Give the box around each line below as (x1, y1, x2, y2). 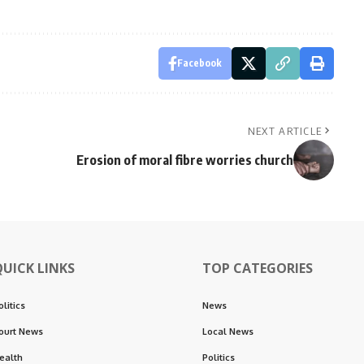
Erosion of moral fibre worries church (76, 151, 293, 168)
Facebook (176, 56, 222, 69)
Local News (202, 325, 253, 337)
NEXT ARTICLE (247, 123, 323, 137)
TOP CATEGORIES (202, 258, 313, 277)
